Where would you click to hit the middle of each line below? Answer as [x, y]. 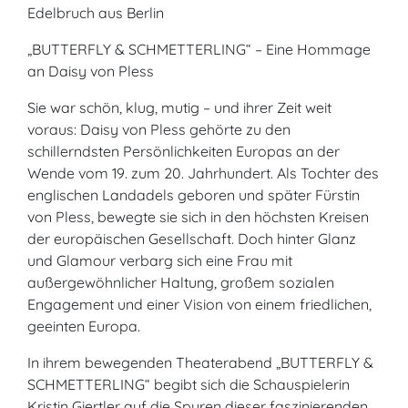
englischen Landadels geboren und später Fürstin [194, 195]
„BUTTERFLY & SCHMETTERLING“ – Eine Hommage [199, 49]
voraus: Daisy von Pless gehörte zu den [159, 129]
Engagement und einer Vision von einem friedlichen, [199, 304]
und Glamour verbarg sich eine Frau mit [160, 260]
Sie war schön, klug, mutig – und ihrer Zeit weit [179, 107]
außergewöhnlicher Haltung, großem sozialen [181, 282]
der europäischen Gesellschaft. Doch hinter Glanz [192, 239]
